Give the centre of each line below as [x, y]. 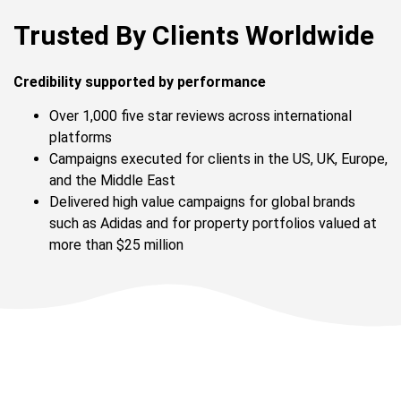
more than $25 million [116, 245]
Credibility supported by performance [140, 81]
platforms [81, 137]
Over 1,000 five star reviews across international [200, 116]
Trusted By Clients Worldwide [194, 35]
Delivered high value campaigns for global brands [202, 202]
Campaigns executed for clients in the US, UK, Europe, [218, 159]
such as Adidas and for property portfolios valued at [213, 223]
